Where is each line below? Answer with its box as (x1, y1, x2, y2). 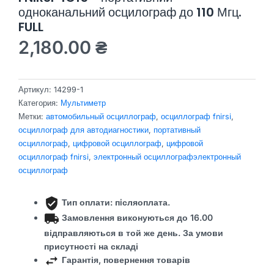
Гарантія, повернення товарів (59, 254, 190, 265)
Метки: (18, 112, 46, 122)
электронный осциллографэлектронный (94, 152, 241, 162)
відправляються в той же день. (44, 228, 180, 239)
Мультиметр (61, 98, 106, 108)
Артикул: (18, 85, 54, 95)
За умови (183, 228, 223, 239)
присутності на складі (44, 241, 138, 252)
